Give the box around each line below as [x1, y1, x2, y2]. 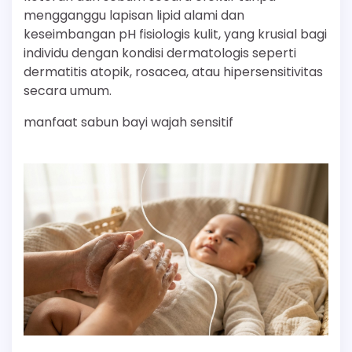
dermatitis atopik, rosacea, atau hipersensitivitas [24, 63, 323, 82]
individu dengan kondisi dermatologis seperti [24, 44, 296, 63]
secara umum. [24, 82, 112, 101]
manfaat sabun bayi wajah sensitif [24, 113, 233, 132]
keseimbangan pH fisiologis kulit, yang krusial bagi [24, 25, 327, 44]
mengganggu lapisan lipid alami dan [24, 6, 244, 25]
